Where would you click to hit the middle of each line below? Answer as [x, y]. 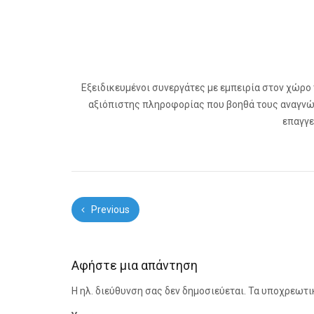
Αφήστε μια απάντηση [135, 265]
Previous [109, 209]
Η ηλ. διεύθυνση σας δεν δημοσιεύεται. [159, 291]
